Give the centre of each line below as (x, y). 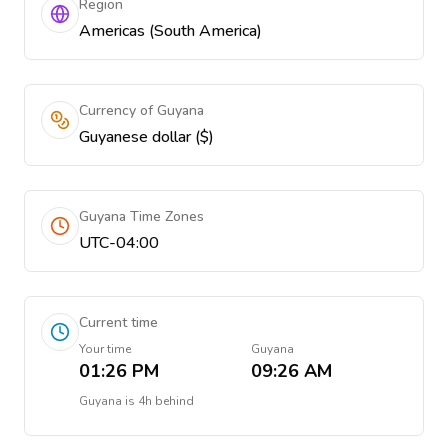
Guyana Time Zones (141, 216)
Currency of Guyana (141, 110)
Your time (105, 349)
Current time (118, 322)
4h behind (166, 401)
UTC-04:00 (119, 243)
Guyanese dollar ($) (146, 137)
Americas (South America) (170, 31)
